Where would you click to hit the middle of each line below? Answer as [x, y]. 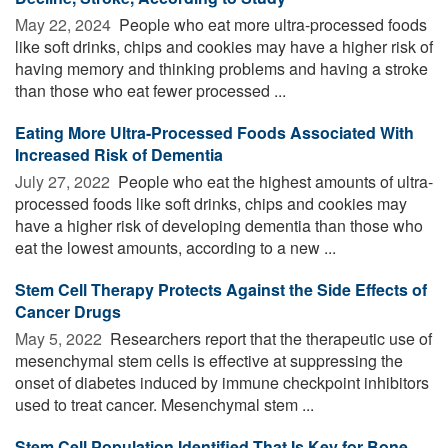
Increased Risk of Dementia [119, 154]
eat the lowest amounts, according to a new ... [175, 247]
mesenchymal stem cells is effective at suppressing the [209, 360]
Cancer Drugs [68, 311]
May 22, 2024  [65, 24]
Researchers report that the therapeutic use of [269, 338]
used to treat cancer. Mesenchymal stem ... [164, 404]
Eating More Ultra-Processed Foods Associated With [214, 132]
